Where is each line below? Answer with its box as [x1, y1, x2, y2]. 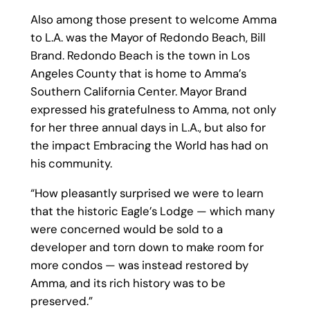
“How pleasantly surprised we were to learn [30, 185, 264, 201]
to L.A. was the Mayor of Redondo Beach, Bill [30, 30, 266, 46]
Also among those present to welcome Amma [30, 12, 277, 28]
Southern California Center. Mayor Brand [30, 84, 247, 100]
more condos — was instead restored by [30, 257, 248, 273]
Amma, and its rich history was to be [30, 275, 226, 291]
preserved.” [30, 293, 93, 309]
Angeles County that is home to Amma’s [30, 66, 246, 82]
